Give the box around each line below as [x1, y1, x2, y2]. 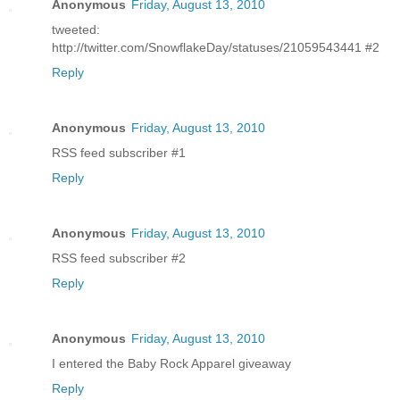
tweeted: [52, 21, 100, 37]
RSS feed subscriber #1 [52, 145, 186, 160]
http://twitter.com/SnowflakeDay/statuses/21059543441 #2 [52, 39, 379, 54]
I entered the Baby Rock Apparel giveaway [52, 355, 291, 371]
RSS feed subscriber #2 [52, 250, 186, 265]
